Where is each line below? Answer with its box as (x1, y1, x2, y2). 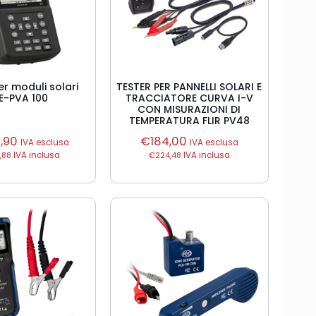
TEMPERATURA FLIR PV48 (128, 114, 250, 128)
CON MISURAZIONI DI (138, 102, 241, 116)
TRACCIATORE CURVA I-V (125, 91, 253, 105)
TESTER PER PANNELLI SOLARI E (116, 80, 262, 94)
